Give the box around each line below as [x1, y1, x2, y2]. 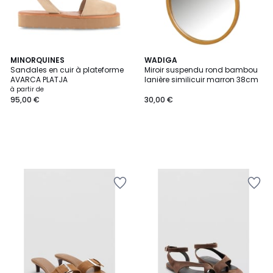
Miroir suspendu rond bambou [144, 65, 258, 75]
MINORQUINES [10, 55, 65, 65]
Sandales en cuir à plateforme [10, 65, 124, 75]
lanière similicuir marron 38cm [144, 74, 258, 85]
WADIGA [144, 55, 177, 65]
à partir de [10, 85, 44, 94]
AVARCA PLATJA [10, 74, 68, 85]
